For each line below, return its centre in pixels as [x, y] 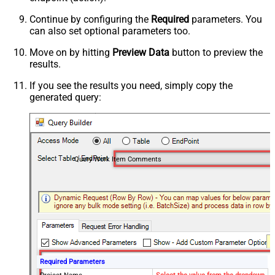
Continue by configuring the [90, 20]
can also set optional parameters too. [110, 31]
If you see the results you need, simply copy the [131, 86]
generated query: [65, 98]
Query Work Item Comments [118, 160]
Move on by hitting [71, 53]
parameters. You [226, 20]
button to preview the [216, 53]
